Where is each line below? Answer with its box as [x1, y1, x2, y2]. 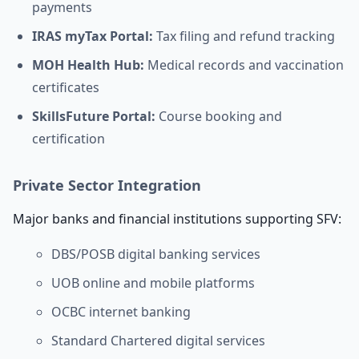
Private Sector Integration [13, 175, 201, 195]
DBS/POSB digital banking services [51, 245, 260, 263]
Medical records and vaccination [144, 56, 344, 74]
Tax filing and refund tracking [153, 27, 335, 45]
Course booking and [155, 107, 282, 125]
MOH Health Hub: [32, 56, 144, 74]
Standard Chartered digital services [51, 332, 265, 349]
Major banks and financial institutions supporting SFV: [13, 210, 341, 228]
